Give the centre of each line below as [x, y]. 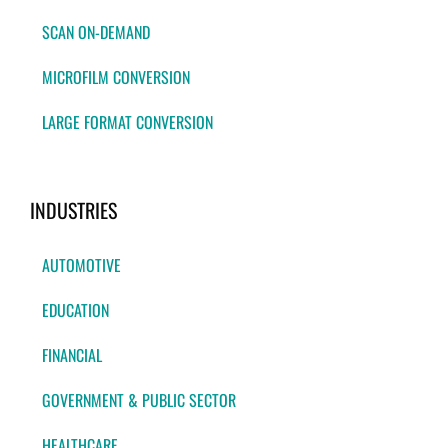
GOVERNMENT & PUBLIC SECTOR [139, 400]
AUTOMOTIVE [81, 265]
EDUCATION [75, 310]
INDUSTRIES [73, 210]
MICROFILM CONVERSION [116, 77]
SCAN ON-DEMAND [96, 32]
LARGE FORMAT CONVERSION [127, 122]
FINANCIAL [72, 355]
